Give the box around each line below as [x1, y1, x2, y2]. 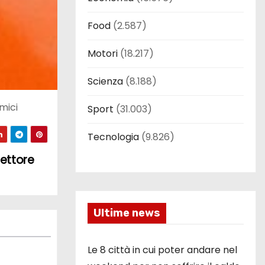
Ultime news [93, 206, 160, 219]
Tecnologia [88, 130, 139, 144]
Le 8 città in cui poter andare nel [88, 243, 237, 257]
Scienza [88, 74, 123, 88]
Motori [88, 46, 118, 60]
